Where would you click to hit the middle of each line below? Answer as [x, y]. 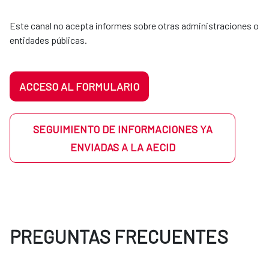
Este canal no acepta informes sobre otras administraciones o [134, 26]
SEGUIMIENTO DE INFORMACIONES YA [122, 129]
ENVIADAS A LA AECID [122, 147]
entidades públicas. [48, 40]
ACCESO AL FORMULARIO [79, 87]
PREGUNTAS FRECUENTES [119, 237]
